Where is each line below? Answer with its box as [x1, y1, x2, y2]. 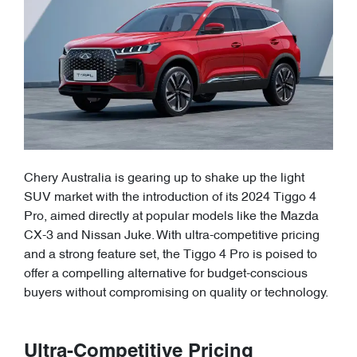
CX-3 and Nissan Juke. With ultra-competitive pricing [24, 229, 320, 243]
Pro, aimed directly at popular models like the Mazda [24, 210, 319, 224]
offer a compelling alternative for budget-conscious [24, 268, 308, 281]
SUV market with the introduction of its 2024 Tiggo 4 [24, 191, 316, 205]
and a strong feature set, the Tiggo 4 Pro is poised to [24, 249, 317, 262]
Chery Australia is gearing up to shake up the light [24, 172, 304, 186]
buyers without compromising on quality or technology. [24, 287, 328, 300]
